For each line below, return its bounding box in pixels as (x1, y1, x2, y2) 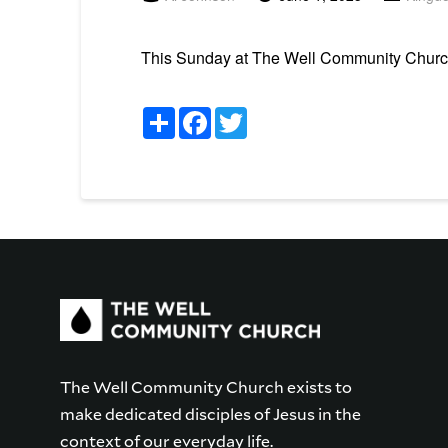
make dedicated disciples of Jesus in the (60, 403, 361, 425)
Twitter (246, 103, 293, 127)
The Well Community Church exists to (60, 376, 352, 398)
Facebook (210, 103, 281, 127)
